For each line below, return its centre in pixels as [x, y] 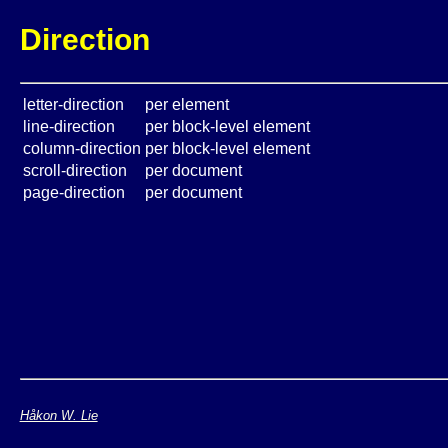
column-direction [81, 149]
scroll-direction [74, 171]
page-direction [73, 193]
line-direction [68, 127]
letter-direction [73, 105]
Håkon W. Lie [58, 415]
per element [186, 105]
